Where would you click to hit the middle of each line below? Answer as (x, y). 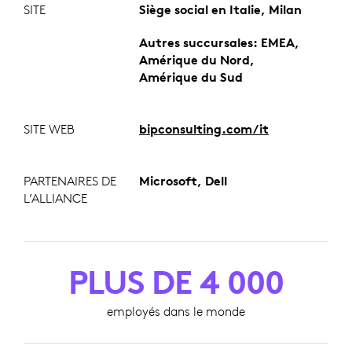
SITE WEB (49, 129)
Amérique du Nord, (197, 60)
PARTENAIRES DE (70, 181)
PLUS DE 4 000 (176, 282)
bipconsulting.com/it (204, 129)
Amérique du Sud (191, 77)
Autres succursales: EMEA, (219, 43)
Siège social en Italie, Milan (220, 10)
